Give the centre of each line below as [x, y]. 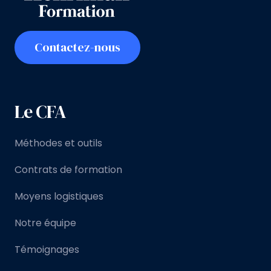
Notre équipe [45, 223]
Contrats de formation [68, 170]
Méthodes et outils [58, 143]
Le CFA [40, 112]
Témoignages [47, 250]
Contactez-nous [77, 47]
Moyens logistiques [59, 196]
